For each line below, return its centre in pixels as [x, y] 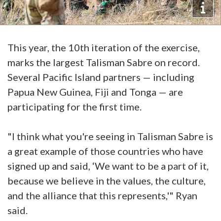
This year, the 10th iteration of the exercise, [104, 48]
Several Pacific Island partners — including [101, 77]
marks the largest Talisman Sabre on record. [104, 62]
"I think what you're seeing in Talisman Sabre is [110, 136]
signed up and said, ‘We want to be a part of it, [108, 166]
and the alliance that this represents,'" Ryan [102, 196]
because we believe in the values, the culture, [107, 181]
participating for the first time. [74, 107]
